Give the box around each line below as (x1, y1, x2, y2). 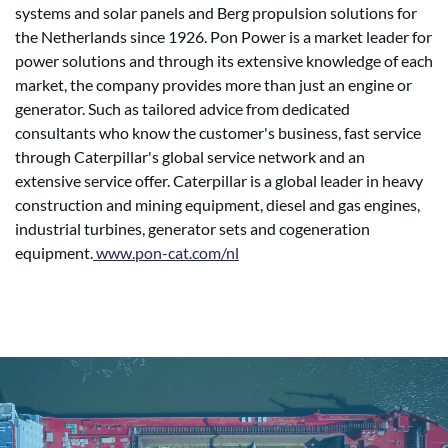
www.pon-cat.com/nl (93, 243, 239, 262)
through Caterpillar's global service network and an (15, 147, 365, 166)
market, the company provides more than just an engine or (15, 75, 412, 94)
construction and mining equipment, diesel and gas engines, (15, 195, 420, 214)
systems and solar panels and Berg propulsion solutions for (15, 3, 417, 22)
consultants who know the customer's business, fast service (15, 123, 421, 142)
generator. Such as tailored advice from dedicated (15, 99, 350, 118)
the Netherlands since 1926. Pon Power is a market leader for (15, 27, 432, 46)
